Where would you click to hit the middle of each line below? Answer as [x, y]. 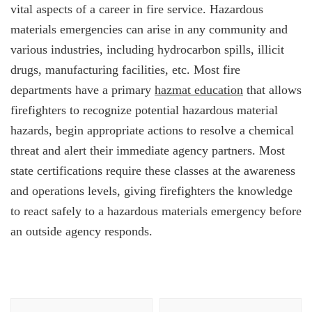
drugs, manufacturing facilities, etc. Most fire [125, 70]
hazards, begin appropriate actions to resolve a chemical [152, 130]
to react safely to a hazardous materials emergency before [156, 211]
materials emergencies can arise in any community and [149, 29]
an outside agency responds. [81, 231]
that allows [272, 90]
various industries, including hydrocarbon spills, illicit [147, 49]
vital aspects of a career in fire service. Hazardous [137, 9]
